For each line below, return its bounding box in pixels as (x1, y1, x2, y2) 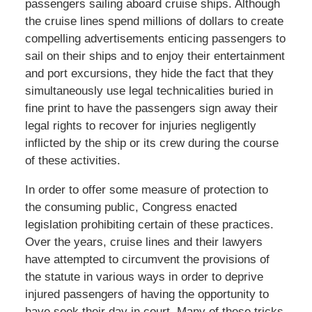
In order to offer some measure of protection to (24, 182, 268, 196)
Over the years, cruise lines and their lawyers (24, 235, 263, 249)
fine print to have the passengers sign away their (24, 101, 278, 115)
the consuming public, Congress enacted (24, 200, 237, 214)
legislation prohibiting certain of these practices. (24, 217, 274, 231)
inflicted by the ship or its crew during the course (24, 136, 279, 150)
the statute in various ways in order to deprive (24, 270, 263, 283)
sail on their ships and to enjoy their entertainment (24, 49, 285, 63)
